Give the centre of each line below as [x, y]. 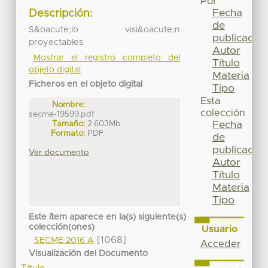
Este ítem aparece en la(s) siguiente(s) [108, 217]
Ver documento [59, 152]
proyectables [56, 42]
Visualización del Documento [89, 253]
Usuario [219, 229]
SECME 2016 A [64, 241]
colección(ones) [62, 228]
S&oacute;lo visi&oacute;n [105, 30]
